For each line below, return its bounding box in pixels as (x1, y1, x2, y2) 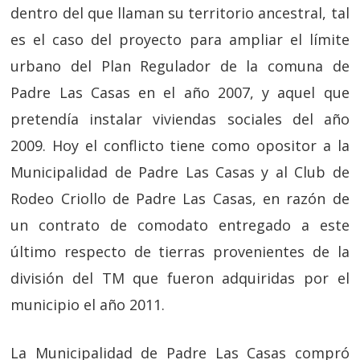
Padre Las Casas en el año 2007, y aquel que (10, 83, 350, 103)
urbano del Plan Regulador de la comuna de (10, 56, 350, 76)
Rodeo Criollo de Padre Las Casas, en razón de (10, 189, 350, 209)
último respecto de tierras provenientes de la (10, 242, 350, 262)
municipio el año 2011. (10, 295, 166, 315)
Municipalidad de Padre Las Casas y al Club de (10, 162, 350, 182)
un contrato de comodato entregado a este (10, 215, 350, 235)
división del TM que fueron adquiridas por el (10, 268, 350, 288)
